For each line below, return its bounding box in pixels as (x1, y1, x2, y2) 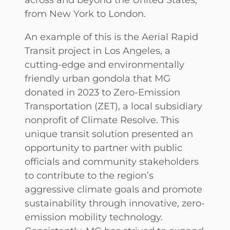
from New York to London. (25, 8, 146, 20)
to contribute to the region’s (25, 169, 154, 182)
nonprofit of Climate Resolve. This (25, 114, 179, 126)
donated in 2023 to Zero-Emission (25, 86, 180, 99)
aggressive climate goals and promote (25, 183, 202, 196)
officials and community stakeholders (25, 156, 199, 168)
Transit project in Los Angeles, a (25, 45, 170, 57)
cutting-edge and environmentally (25, 59, 184, 71)
